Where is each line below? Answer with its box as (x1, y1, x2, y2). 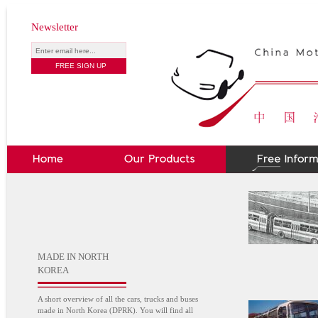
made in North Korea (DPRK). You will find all (38, 306, 193, 314)
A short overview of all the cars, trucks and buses (38, 295, 198, 303)
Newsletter (31, 21, 78, 33)
